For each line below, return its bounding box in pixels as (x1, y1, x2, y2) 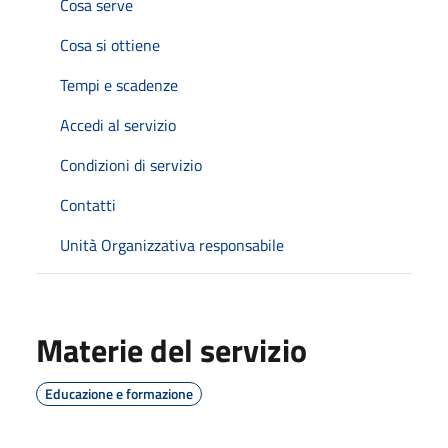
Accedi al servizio (60, 113, 176, 137)
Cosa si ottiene (60, 33, 160, 57)
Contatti (60, 193, 116, 217)
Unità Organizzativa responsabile (60, 233, 284, 257)
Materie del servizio (36, 326, 307, 374)
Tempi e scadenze (60, 73, 178, 97)
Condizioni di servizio (60, 153, 202, 177)
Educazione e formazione (45, 383, 193, 404)
